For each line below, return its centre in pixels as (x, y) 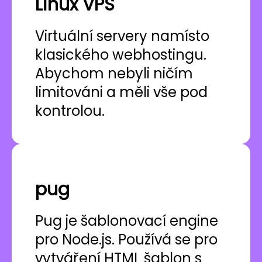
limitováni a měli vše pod (121, 92)
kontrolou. (70, 111)
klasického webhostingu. (121, 55)
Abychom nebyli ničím (114, 74)
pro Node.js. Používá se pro (126, 240)
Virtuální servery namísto (122, 36)
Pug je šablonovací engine (127, 221)
